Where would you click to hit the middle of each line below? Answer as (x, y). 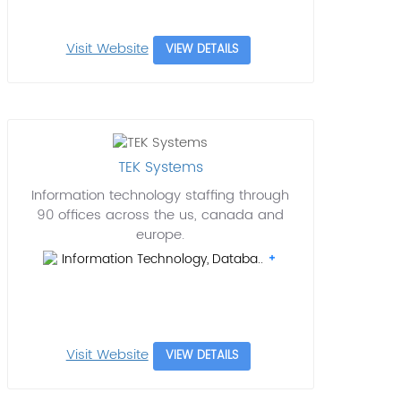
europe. (161, 235)
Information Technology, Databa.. (165, 260)
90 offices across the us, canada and (161, 216)
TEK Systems (160, 168)
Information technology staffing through (161, 196)
